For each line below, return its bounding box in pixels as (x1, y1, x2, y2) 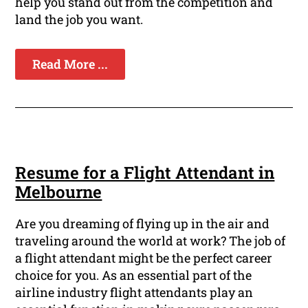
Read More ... (32, 56, 109, 73)
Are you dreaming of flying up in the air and (15, 215, 270, 232)
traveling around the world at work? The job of (15, 232, 286, 250)
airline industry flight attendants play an (15, 284, 254, 301)
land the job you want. (15, 11, 144, 28)
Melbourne (15, 181, 102, 203)
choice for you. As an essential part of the (15, 267, 252, 284)
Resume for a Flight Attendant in (15, 162, 275, 184)
